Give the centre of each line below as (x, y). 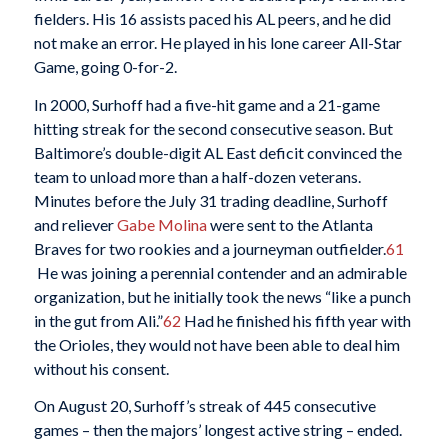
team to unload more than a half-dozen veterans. (197, 176)
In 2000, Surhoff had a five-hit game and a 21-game (206, 104)
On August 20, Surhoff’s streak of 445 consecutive (204, 406)
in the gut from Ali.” (98, 320)
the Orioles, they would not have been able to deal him (216, 344)
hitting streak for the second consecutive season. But (213, 128)
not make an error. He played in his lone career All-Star (217, 43)
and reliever (75, 224)
